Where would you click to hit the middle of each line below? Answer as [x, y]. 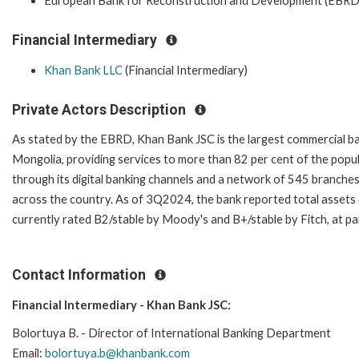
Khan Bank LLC [83, 70]
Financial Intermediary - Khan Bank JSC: [121, 305]
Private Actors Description [101, 109]
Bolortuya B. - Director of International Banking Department [171, 333]
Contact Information [81, 275]
